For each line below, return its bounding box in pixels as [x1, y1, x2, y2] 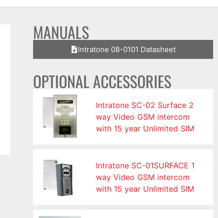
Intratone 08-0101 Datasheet [78, 45, 176, 54]
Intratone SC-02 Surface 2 [96, 100, 194, 110]
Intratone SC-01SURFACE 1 [96, 161, 195, 171]
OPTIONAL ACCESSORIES [33, 70, 172, 93]
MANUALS [33, 20, 90, 44]
